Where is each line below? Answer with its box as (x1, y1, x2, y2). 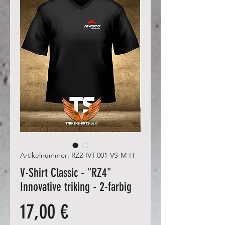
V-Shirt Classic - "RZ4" (20, 165, 111, 180)
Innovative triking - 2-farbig (20, 179, 132, 194)
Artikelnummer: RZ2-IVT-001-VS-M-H (20, 150, 134, 160)
